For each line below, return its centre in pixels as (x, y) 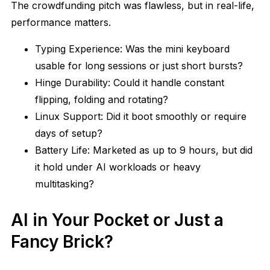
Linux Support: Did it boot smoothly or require (141, 117)
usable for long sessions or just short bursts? (139, 66)
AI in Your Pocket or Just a (117, 220)
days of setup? (69, 133)
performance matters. (61, 23)
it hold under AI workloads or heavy (118, 167)
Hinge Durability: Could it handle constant (130, 83)
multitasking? (64, 184)
